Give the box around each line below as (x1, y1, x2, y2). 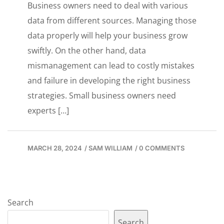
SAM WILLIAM (88, 144, 132, 152)
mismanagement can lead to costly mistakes (27, 60, 194, 71)
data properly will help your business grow (27, 30, 187, 41)
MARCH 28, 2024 (27, 144, 82, 152)
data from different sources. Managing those (27, 15, 196, 26)
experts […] (27, 105, 69, 116)
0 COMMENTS (139, 144, 184, 152)
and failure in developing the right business (27, 75, 190, 86)
